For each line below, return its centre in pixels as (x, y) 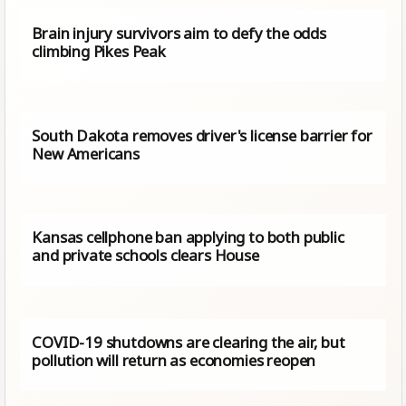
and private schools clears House (145, 256)
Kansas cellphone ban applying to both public (188, 237)
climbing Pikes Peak (99, 51)
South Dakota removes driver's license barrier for (202, 135)
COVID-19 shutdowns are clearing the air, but (188, 342)
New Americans (86, 153)
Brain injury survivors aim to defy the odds (179, 33)
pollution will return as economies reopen (174, 360)
